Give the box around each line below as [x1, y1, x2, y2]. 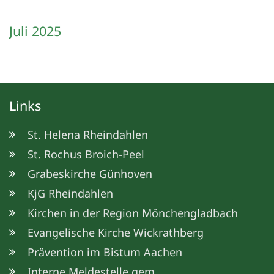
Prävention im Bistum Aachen [28, 245, 182, 260]
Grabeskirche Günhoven [28, 166, 152, 182]
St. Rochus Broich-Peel [28, 147, 144, 162]
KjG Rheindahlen [28, 186, 113, 201]
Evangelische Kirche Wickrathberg [28, 225, 204, 240]
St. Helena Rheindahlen [28, 127, 148, 143]
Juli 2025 [9, 22, 61, 40]
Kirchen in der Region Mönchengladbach [28, 206, 238, 221]
